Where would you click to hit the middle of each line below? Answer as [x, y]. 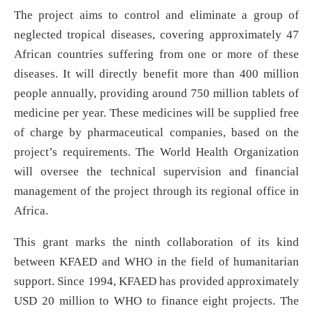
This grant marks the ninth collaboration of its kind [156, 242]
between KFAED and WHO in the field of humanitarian [156, 261]
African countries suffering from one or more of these [156, 54]
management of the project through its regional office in [156, 191]
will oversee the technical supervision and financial [156, 171]
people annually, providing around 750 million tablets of [156, 93]
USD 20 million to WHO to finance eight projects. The [156, 300]
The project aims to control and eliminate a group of [156, 15]
